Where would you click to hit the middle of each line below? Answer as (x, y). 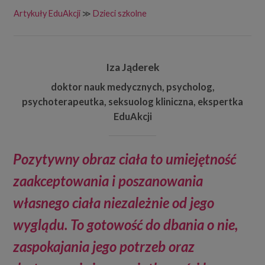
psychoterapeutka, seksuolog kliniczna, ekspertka (132, 101)
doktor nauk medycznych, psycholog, (132, 87)
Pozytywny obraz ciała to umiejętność (125, 159)
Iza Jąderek (132, 67)
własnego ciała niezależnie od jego (114, 203)
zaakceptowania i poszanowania (108, 181)
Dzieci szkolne (119, 13)
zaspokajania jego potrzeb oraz (104, 246)
